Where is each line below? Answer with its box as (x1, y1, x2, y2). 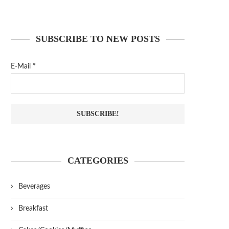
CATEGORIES (67, 155, 128, 166)
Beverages (18, 183, 50, 190)
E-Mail (11, 63, 33, 70)
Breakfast (18, 205, 48, 212)
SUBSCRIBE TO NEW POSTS (35, 34, 160, 44)
